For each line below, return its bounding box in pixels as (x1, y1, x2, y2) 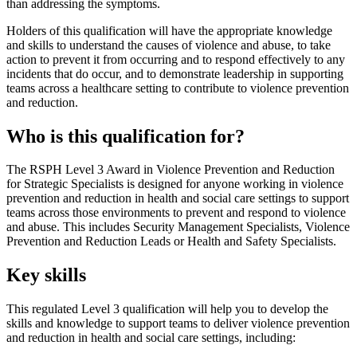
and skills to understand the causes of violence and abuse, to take (6, 37, 331, 52)
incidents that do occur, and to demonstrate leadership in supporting (6, 66, 343, 80)
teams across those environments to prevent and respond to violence (6, 206, 346, 220)
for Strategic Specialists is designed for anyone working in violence (6, 177, 343, 191)
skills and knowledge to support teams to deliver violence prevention (6, 316, 350, 331)
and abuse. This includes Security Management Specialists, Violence (6, 220, 350, 234)
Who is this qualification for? (6, 125, 245, 147)
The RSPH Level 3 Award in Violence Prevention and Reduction (6, 163, 335, 177)
